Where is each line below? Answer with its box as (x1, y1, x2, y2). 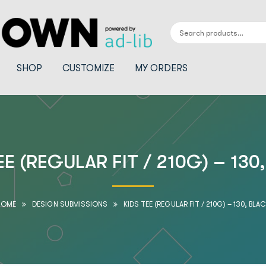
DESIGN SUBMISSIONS (32, 199, 107, 208)
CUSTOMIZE (62, 63, 115, 74)
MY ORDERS (135, 63, 188, 74)
